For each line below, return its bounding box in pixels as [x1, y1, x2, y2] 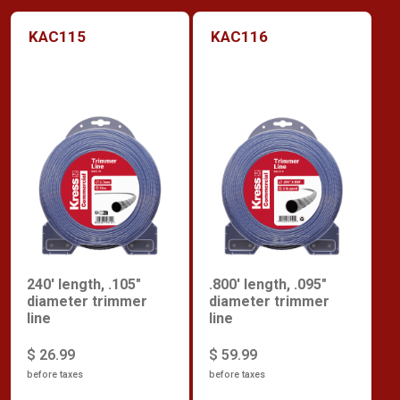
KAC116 [211, 27, 268, 46]
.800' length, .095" [209, 276, 327, 294]
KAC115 [29, 27, 86, 46]
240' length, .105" [27, 276, 141, 294]
